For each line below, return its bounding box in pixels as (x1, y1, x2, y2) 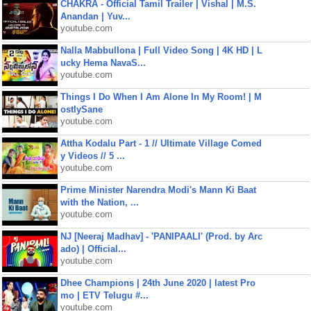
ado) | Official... (60, 244, 126, 254)
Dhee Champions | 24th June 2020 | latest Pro (60, 278, 255, 288)
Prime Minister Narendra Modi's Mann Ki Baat (60, 185, 256, 195)
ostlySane (60, 104, 103, 115)
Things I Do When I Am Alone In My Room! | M (60, 92, 262, 102)
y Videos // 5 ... (60, 151, 125, 161)
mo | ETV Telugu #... (60, 290, 149, 301)
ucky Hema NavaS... (60, 58, 146, 68)
